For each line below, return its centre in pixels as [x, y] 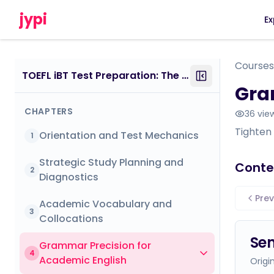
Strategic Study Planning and [111, 162]
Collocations [71, 219]
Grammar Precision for [95, 246]
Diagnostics [69, 177]
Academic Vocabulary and [106, 204]
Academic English [83, 260]
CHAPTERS [49, 111]
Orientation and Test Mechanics [119, 135]
